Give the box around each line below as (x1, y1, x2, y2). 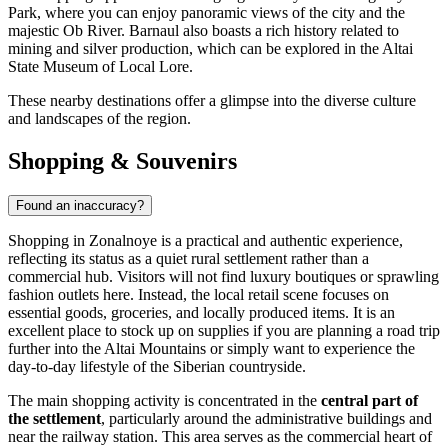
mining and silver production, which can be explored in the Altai (8, 40, 413, 58)
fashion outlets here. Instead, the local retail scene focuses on (8, 285, 389, 303)
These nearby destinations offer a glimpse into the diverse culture (8, 92, 416, 110)
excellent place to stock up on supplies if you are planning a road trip (8, 321, 440, 339)
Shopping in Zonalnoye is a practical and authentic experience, (8, 231, 403, 249)
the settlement (8, 409, 101, 427)
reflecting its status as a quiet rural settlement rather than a (8, 249, 369, 267)
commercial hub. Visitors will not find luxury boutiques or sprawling (8, 267, 439, 285)
